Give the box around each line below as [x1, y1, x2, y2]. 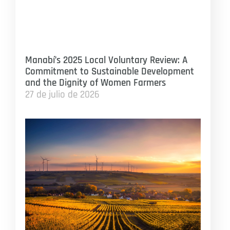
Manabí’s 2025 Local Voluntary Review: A [25, 53, 187, 67]
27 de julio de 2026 [25, 88, 100, 101]
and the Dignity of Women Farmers [25, 76, 166, 89]
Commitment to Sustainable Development [25, 65, 194, 78]
